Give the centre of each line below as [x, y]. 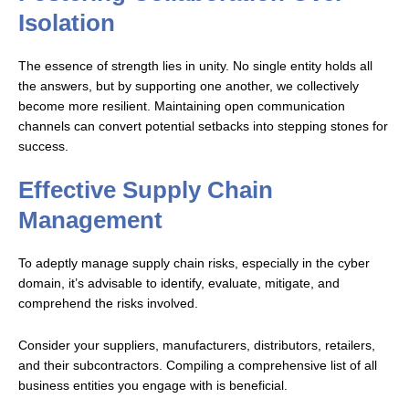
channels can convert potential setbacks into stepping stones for [203, 127]
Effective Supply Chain [146, 190]
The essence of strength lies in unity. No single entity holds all [195, 67]
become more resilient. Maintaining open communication [182, 107]
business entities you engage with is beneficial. [153, 386]
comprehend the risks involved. [108, 304]
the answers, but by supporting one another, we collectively [189, 87]
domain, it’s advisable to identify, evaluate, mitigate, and [179, 284]
